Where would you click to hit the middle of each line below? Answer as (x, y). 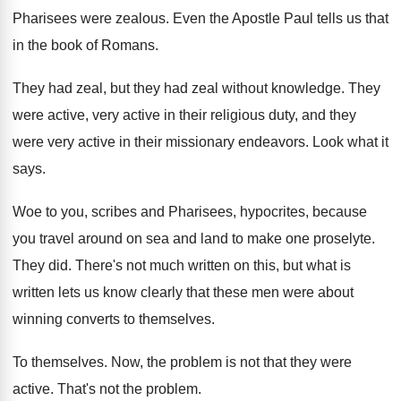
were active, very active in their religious (139, 115)
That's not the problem (128, 389)
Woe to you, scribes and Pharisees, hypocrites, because (190, 212)
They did (40, 265)
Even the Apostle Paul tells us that (281, 18)
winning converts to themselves (112, 319)
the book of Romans (91, 45)
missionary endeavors (235, 142)
